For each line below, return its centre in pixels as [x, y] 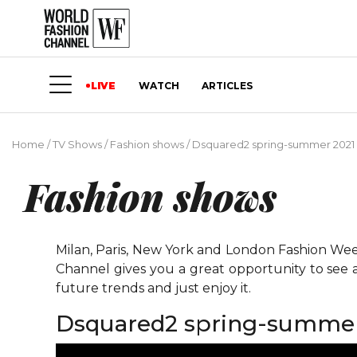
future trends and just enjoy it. [155, 288]
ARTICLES [227, 85]
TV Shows [77, 145]
